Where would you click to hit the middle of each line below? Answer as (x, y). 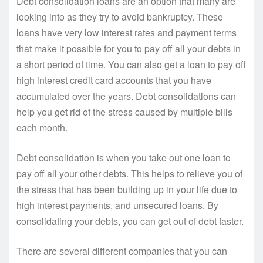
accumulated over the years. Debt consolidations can (126, 96)
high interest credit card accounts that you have (114, 80)
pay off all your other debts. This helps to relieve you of (129, 174)
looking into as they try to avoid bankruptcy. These (120, 17)
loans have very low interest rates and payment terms (127, 33)
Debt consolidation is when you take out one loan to (124, 158)
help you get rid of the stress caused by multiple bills (124, 112)
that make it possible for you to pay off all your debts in (129, 49)
